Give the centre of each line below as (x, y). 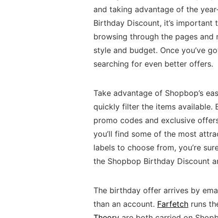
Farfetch (173, 204)
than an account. (125, 204)
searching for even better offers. (153, 64)
